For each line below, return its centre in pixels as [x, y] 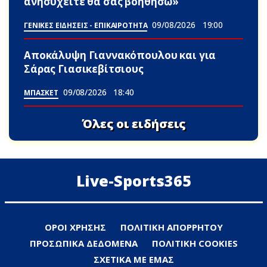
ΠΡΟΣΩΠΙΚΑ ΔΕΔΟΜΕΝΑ [83, 243]
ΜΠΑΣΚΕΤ [41, 93]
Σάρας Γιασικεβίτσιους [84, 69]
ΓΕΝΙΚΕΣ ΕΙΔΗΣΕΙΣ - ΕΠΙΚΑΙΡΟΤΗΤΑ [86, 26]
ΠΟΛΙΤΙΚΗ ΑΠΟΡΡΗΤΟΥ [171, 227]
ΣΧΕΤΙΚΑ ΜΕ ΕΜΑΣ [133, 260]
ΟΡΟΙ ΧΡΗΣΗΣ [75, 227]
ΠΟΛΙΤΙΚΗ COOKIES [195, 243]
